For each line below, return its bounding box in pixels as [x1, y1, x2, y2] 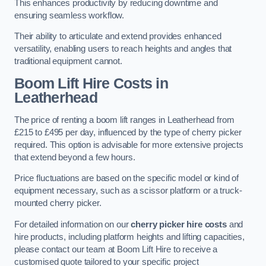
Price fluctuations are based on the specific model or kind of [14, 173, 239, 183]
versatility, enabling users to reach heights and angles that [14, 44, 232, 54]
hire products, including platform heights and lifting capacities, [14, 232, 245, 242]
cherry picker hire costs [131, 219, 227, 229]
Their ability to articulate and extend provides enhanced [14, 31, 221, 42]
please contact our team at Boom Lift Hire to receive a [14, 244, 218, 254]
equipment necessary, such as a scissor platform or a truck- [14, 186, 242, 196]
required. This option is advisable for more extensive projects [14, 140, 243, 150]
